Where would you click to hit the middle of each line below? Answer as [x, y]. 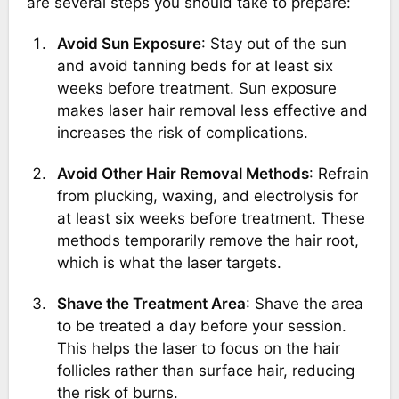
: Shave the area [304, 304]
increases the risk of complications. [182, 132]
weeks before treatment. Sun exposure [196, 88]
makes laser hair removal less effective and [212, 110]
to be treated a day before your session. [201, 326]
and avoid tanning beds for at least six [195, 65]
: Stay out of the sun [273, 43]
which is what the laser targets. [169, 263]
